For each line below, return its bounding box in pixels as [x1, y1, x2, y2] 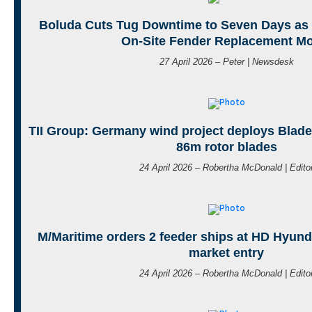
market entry [189, 246, 264, 260]
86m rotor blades [175, 140, 277, 155]
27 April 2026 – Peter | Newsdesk [159, 56, 294, 68]
